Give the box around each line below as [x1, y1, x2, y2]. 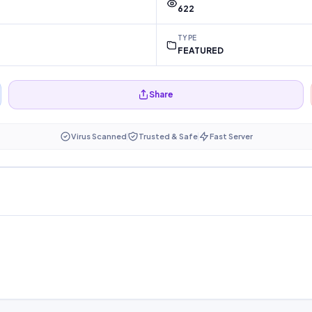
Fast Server [209, 132, 253, 141]
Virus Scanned [70, 132, 127, 141]
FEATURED [177, 45, 224, 56]
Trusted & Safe [138, 132, 198, 141]
